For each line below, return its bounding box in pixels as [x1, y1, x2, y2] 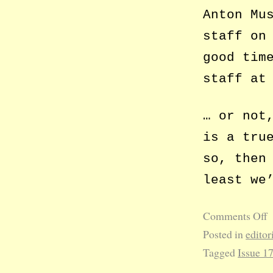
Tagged [203, 245, 236, 260]
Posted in [203, 227, 244, 242]
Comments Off [203, 208, 268, 224]
